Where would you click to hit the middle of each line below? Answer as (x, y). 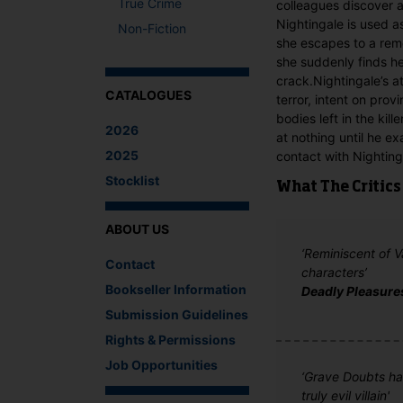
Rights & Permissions (170, 339)
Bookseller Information (176, 289)
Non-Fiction (152, 28)
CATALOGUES (148, 95)
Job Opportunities (161, 364)
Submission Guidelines (177, 314)
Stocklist (132, 180)
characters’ (334, 272)
